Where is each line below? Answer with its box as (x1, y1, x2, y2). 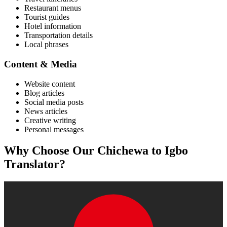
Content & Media (4, 58, 77, 69)
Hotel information (24, 22, 81, 31)
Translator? (4, 158, 65, 171)
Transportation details (24, 31, 93, 40)
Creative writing (24, 116, 76, 125)
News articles (24, 106, 67, 116)
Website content (24, 79, 75, 88)
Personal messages (24, 125, 84, 134)
